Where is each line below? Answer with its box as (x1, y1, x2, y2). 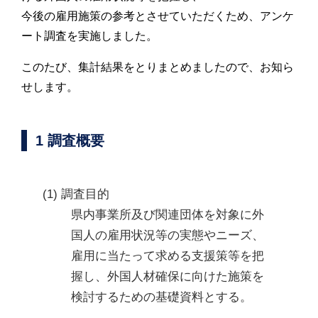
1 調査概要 (35, 132, 104, 148)
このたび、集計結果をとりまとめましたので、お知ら (21, 60, 294, 73)
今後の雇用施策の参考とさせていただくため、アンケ (21, 9, 294, 22)
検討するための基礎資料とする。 (71, 290, 252, 304)
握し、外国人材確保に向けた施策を (71, 269, 264, 283)
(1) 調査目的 (43, 187, 109, 201)
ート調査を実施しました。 (21, 29, 158, 42)
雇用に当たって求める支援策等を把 (71, 248, 264, 263)
